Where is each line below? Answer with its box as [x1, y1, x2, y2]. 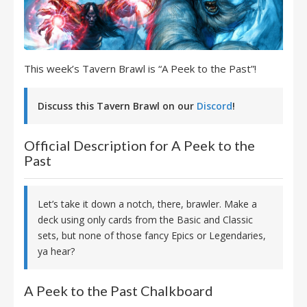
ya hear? [38, 245, 75, 258]
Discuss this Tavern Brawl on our [38, 99, 197, 113]
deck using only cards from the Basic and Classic [38, 213, 253, 227]
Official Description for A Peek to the [24, 137, 255, 154]
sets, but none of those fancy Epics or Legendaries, [38, 229, 266, 243]
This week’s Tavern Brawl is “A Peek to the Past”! [24, 62, 256, 76]
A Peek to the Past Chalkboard [24, 282, 213, 299]
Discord [197, 99, 232, 113]
